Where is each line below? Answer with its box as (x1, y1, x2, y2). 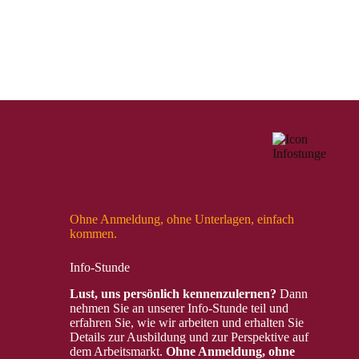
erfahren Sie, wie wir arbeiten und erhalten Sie (70, 315, 305, 329)
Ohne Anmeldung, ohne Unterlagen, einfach (70, 212, 295, 226)
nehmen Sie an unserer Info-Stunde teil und (70, 301, 289, 315)
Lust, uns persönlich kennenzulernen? (70, 286, 277, 301)
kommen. (70, 226, 118, 240)
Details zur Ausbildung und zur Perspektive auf (70, 329, 309, 344)
